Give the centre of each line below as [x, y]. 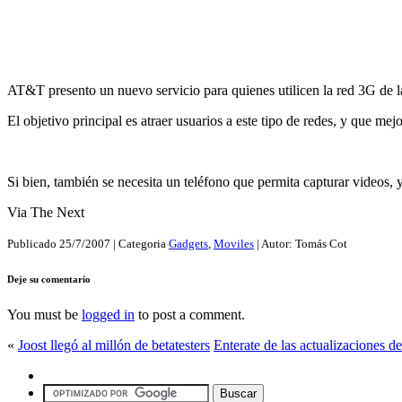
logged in [108, 315]
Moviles [234, 244]
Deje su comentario [49, 280]
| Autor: [275, 244]
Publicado [33, 244]
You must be [44, 315]
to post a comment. [190, 315]
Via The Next [46, 213]
